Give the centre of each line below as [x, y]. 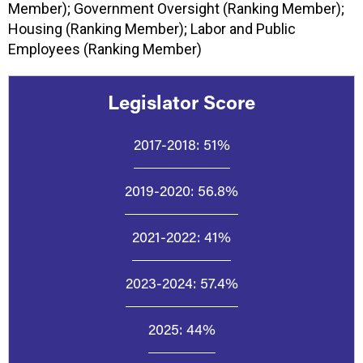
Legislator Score [181, 101]
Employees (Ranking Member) [105, 49]
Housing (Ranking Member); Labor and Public [152, 28]
